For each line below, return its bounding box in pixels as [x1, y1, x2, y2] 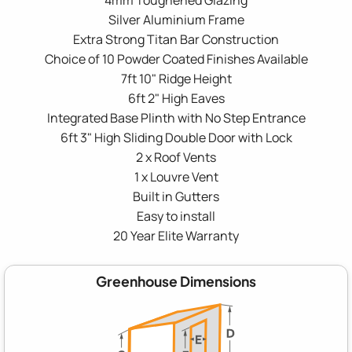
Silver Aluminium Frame [108, 10, 244, 28]
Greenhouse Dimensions [96, 272, 256, 290]
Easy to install [137, 207, 215, 225]
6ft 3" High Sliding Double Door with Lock [60, 128, 292, 146]
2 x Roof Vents [136, 148, 216, 166]
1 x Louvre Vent [134, 167, 218, 185]
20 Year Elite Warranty [113, 226, 239, 244]
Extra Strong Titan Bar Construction [73, 30, 279, 48]
